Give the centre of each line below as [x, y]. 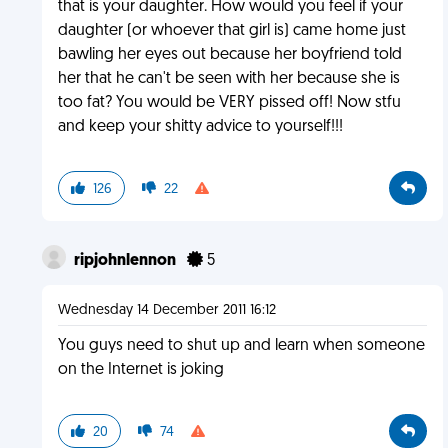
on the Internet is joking [140, 370]
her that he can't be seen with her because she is [228, 79]
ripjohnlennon [126, 261]
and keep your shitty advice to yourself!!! [200, 127]
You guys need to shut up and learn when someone [241, 346]
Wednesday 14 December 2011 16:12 [166, 310]
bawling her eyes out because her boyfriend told [229, 55]
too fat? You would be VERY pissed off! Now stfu [229, 103]
